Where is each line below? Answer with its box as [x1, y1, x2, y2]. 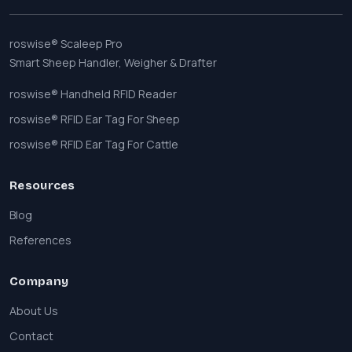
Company [9, 274, 69, 288]
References [9, 233, 71, 247]
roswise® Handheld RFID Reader [9, 86, 177, 101]
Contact [9, 328, 53, 343]
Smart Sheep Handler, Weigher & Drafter [9, 55, 217, 70]
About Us [9, 303, 58, 318]
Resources [9, 178, 75, 192]
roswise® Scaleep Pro [9, 36, 123, 51]
